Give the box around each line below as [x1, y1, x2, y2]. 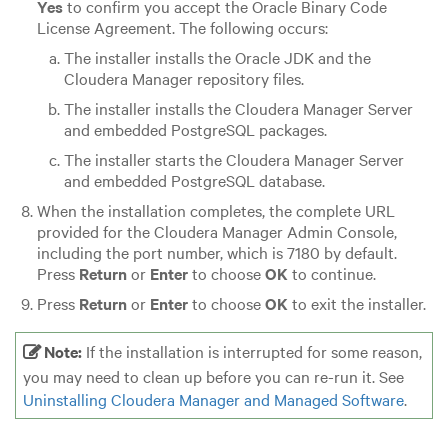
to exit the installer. [287, 291, 426, 314]
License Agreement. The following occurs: [36, 15, 328, 38]
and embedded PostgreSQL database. [63, 168, 325, 191]
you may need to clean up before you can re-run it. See [22, 365, 404, 388]
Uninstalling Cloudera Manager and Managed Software [22, 388, 404, 411]
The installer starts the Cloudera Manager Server [63, 147, 404, 170]
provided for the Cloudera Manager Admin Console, [36, 219, 397, 242]
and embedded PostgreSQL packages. [63, 117, 327, 140]
